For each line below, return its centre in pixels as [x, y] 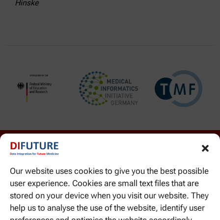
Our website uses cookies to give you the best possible [109, 171]
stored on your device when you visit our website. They [109, 195]
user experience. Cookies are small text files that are [104, 183]
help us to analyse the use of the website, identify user [107, 208]
